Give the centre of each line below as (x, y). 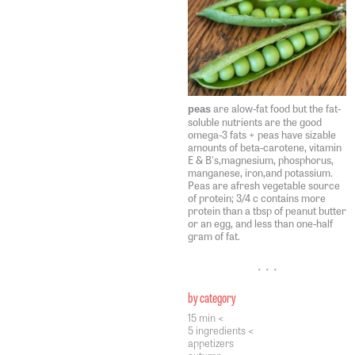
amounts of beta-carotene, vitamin (265, 147)
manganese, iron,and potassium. (260, 172)
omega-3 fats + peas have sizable (262, 134)
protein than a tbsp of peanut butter (267, 210)
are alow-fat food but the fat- (276, 108)
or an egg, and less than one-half (260, 223)
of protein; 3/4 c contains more (257, 198)
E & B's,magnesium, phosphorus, (261, 160)
